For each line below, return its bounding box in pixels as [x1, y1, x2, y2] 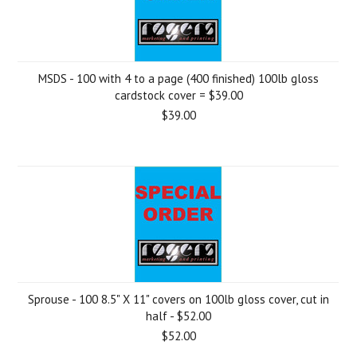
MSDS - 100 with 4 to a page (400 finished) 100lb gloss [38, 71, 319, 86]
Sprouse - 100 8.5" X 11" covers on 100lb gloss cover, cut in [28, 292, 329, 307]
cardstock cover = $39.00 [114, 88, 243, 103]
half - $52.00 [146, 308, 211, 324]
